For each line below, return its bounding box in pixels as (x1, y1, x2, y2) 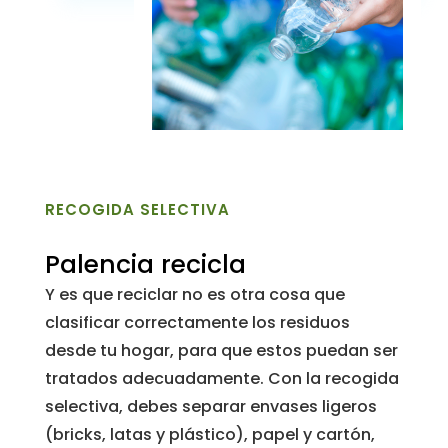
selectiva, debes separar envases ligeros (44, 394, 377, 418)
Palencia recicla (44, 246, 246, 282)
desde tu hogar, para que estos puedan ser (44, 338, 398, 362)
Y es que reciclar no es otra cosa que (44, 282, 345, 306)
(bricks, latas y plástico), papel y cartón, (44, 422, 375, 446)
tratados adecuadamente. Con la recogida (44, 366, 399, 390)
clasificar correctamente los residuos (44, 310, 350, 334)
